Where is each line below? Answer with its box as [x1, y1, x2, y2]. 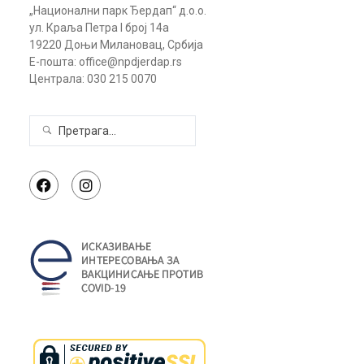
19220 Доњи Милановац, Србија [28, 38, 203, 52]
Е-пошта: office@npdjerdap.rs [28, 55, 182, 69]
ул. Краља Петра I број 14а [28, 21, 169, 35]
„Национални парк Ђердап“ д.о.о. [28, 4, 206, 18]
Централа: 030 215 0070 [28, 72, 157, 86]
